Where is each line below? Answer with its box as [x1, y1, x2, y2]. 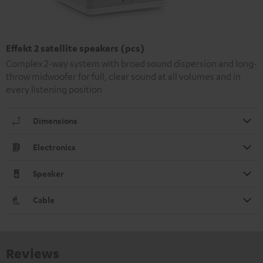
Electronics [33, 141, 76, 153]
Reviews [6, 244, 59, 261]
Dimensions [33, 114, 77, 126]
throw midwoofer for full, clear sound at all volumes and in [6, 70, 241, 82]
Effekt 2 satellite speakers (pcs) [6, 42, 145, 54]
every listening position [6, 83, 102, 95]
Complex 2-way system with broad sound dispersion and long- [6, 57, 257, 69]
